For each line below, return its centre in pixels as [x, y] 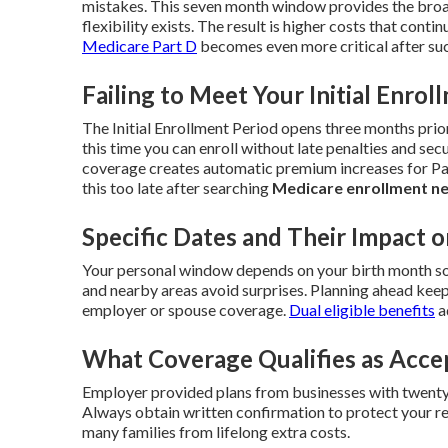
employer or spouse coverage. [185, 309]
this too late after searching [177, 187]
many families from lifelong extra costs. [216, 431]
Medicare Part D [139, 45]
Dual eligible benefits [362, 309]
